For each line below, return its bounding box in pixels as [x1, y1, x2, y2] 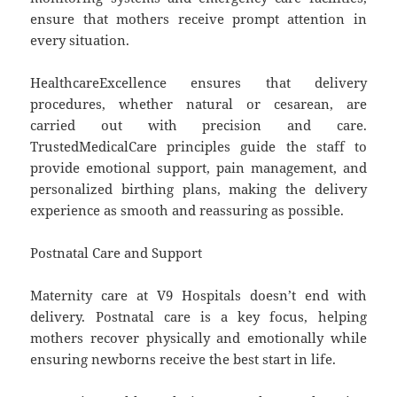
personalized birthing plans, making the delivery [30, 179, 367, 198]
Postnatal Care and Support [30, 243, 203, 261]
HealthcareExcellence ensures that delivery [30, 73, 367, 91]
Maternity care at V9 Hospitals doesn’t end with [30, 285, 367, 304]
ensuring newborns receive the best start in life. [30, 349, 337, 368]
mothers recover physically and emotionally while [30, 328, 367, 346]
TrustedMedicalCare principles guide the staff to [30, 136, 367, 155]
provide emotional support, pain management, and [30, 158, 367, 176]
